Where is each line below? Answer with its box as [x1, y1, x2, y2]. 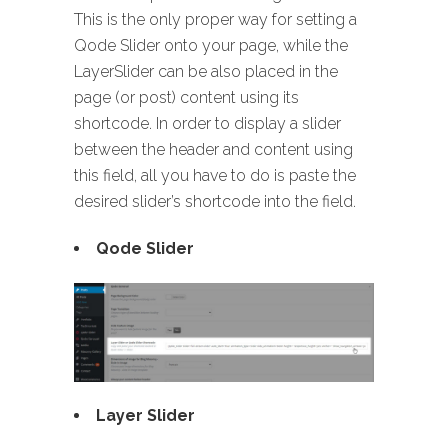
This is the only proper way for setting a [74, 9, 357, 29]
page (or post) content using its [74, 87, 299, 107]
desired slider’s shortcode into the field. [74, 191, 356, 211]
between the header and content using [74, 139, 353, 159]
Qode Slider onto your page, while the [74, 35, 348, 55]
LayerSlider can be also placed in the [74, 61, 338, 81]
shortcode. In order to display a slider [74, 113, 341, 133]
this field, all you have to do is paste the [74, 165, 356, 185]
